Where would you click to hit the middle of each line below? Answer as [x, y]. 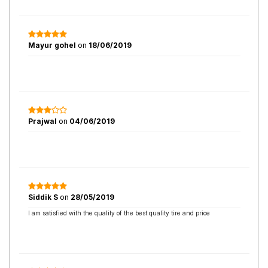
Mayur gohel [53, 45]
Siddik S [43, 197]
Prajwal [43, 121]
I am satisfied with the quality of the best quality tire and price [119, 213]
